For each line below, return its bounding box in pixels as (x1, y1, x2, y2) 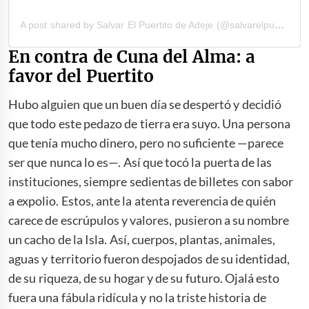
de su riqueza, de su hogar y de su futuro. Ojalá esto (8, 270, 280, 286)
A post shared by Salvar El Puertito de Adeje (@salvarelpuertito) (274, 19, 284, 31)
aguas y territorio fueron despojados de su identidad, (8, 251, 290, 267)
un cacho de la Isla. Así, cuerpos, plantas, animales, (8, 232, 276, 248)
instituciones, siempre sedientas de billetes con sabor (8, 174, 293, 190)
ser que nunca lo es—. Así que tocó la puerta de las (8, 154, 272, 170)
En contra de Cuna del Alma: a (8, 46, 255, 68)
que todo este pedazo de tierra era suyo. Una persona (8, 116, 290, 132)
